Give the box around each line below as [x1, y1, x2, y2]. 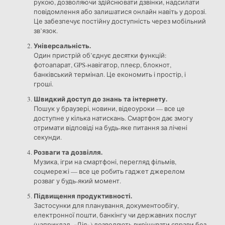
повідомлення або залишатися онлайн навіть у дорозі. [33, 7, 206, 17]
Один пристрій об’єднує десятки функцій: [33, 51, 167, 60]
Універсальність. [33, 41, 91, 51]
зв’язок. [33, 26, 58, 36]
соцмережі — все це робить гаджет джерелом [33, 167, 185, 176]
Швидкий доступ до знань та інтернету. [33, 94, 167, 104]
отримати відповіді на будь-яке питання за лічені [33, 123, 187, 133]
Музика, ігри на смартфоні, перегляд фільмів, [33, 157, 176, 167]
